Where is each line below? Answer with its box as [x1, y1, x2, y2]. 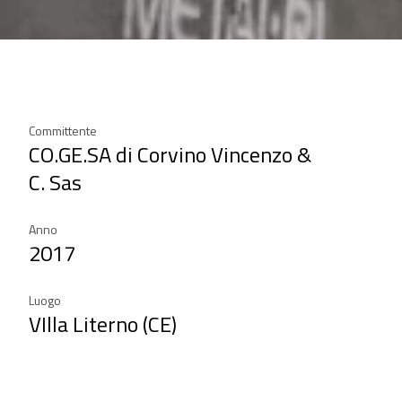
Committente [29, 121, 97, 140]
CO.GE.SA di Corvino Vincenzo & [29, 138, 311, 170]
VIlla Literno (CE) [29, 308, 177, 340]
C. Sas [29, 166, 82, 198]
